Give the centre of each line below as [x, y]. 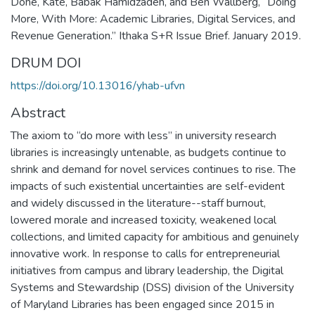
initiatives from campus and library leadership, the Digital [147, 270]
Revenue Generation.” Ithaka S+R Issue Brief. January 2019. [156, 36]
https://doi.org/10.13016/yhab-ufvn [98, 85]
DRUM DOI [46, 63]
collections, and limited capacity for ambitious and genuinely [155, 237]
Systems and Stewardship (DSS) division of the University [152, 287]
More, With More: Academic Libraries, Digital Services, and [153, 19]
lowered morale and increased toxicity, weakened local [143, 220]
